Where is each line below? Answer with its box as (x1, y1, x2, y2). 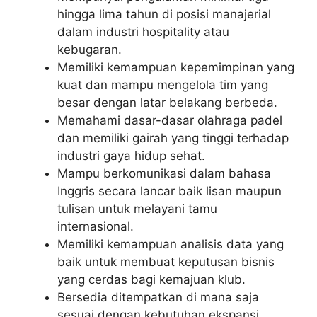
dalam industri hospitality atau (57, 24, 229, 39)
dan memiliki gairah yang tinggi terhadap (57, 130, 289, 145)
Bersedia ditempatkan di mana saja (57, 289, 259, 304)
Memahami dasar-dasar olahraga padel (57, 113, 282, 127)
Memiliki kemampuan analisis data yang (57, 236, 284, 251)
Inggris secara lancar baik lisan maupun (57, 183, 282, 198)
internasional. (57, 219, 134, 234)
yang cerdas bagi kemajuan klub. (57, 272, 246, 287)
